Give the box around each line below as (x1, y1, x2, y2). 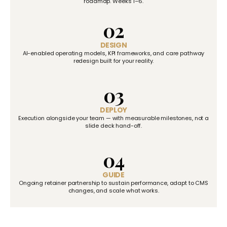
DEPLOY (100, 104, 127, 115)
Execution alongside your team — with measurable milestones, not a (18, 113, 209, 122)
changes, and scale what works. (68, 186, 159, 195)
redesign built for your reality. (73, 56, 154, 65)
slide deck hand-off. (85, 121, 142, 130)
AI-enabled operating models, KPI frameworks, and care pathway (22, 49, 205, 57)
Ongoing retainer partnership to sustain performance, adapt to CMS (19, 178, 208, 187)
